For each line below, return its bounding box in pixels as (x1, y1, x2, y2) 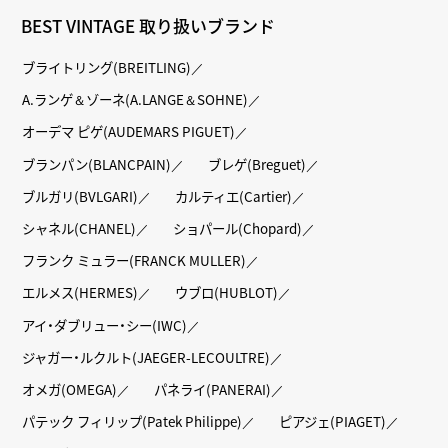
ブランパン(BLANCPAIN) (22, 153, 172, 174)
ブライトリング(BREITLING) (22, 57, 192, 78)
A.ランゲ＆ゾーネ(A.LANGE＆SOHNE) (22, 89, 249, 110)
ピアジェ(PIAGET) (279, 411, 387, 432)
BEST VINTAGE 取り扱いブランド (21, 12, 276, 38)
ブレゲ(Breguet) (208, 153, 307, 174)
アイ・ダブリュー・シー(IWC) (22, 314, 188, 335)
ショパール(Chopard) (173, 218, 303, 239)
